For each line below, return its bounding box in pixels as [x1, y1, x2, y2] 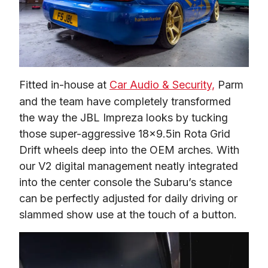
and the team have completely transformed [19, 95, 231, 108]
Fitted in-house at [19, 78, 109, 92]
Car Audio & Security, [109, 78, 215, 92]
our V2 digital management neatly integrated [19, 160, 238, 173]
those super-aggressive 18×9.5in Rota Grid [19, 127, 230, 141]
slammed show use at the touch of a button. [19, 208, 237, 221]
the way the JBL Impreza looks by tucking [19, 111, 228, 124]
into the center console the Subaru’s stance [19, 176, 232, 189]
